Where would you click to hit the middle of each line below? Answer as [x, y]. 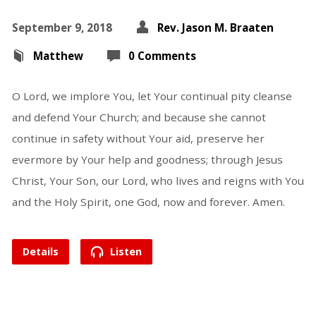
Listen [124, 251]
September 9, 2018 [62, 28]
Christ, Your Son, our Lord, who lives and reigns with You [158, 181]
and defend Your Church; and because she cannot [139, 117]
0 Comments [162, 56]
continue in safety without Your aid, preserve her [138, 138]
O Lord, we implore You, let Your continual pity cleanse [152, 96]
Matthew [58, 56]
